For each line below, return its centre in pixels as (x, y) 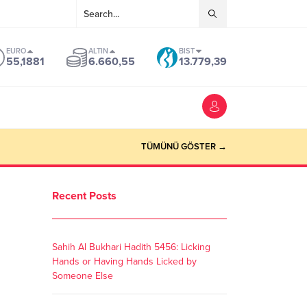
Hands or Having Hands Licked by (124, 261)
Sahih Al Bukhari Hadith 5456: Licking (131, 247)
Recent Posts (84, 196)
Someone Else (83, 276)
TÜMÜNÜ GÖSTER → (184, 147)
